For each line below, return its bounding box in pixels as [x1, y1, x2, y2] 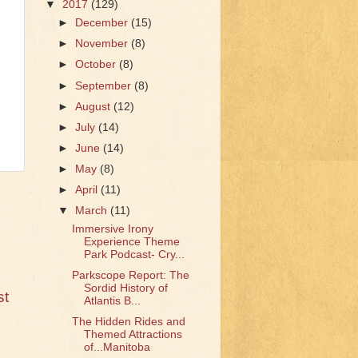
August [75, 100, 114, 113]
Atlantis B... [83, 295, 141, 308]
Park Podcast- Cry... [83, 249, 185, 261]
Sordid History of [83, 282, 168, 295]
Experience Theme [83, 236, 180, 248]
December [75, 17, 132, 30]
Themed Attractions [83, 328, 182, 341]
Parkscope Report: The [71, 269, 189, 282]
